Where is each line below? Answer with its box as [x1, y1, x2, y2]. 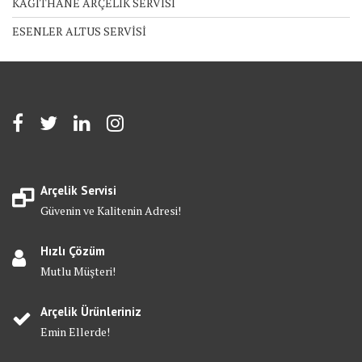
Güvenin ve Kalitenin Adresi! [40, 203, 181, 219]
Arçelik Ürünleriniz [40, 304, 141, 320]
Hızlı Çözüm [40, 243, 105, 259]
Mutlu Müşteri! [40, 263, 116, 280]
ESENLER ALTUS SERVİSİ [12, 23, 146, 40]
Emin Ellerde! [40, 324, 110, 340]
